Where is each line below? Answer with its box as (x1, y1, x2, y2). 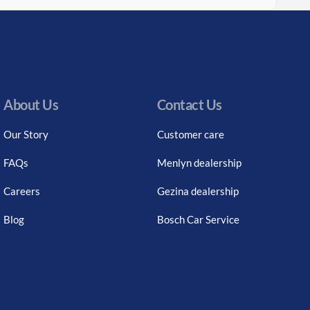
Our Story (3, 127, 49, 140)
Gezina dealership (156, 184, 239, 197)
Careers (3, 184, 41, 197)
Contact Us (156, 95, 222, 113)
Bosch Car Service (156, 212, 239, 226)
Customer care (156, 127, 224, 140)
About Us (3, 95, 59, 113)
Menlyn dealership (156, 156, 241, 169)
